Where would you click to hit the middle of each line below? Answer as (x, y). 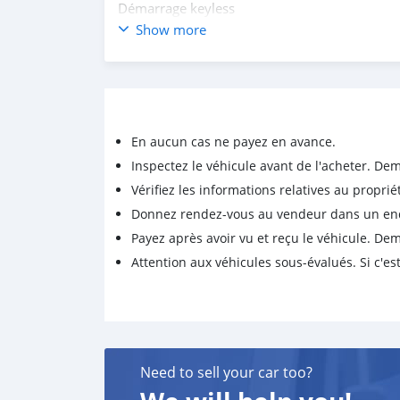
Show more (171, 29)
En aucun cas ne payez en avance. (233, 142)
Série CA (143, 28)
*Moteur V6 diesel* (177, 47)
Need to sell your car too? (226, 372)
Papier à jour (157, 67)
